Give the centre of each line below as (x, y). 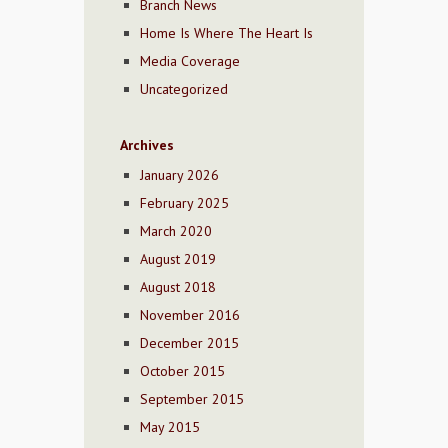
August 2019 (178, 259)
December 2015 (189, 343)
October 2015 (182, 371)
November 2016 (190, 315)
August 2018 (178, 287)
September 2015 (192, 399)
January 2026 (179, 175)
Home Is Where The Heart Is (226, 33)
